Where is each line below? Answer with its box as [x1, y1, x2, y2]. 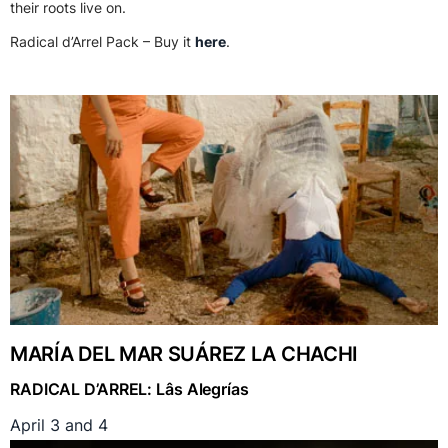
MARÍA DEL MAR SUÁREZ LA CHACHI [10, 342, 358, 367]
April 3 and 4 [10, 415, 108, 436]
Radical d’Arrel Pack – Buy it [10, 33, 195, 51]
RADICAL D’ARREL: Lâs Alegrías [10, 379, 249, 400]
